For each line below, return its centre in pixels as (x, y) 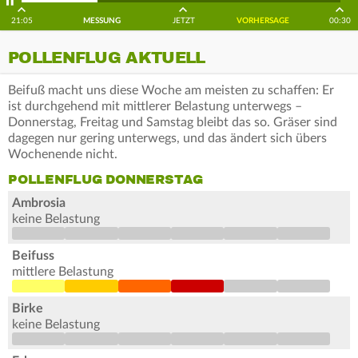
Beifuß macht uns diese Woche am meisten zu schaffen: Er (171, 91)
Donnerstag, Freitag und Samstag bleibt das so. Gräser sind (173, 123)
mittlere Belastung (63, 272)
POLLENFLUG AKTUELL (107, 58)
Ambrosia (39, 203)
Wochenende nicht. (63, 155)
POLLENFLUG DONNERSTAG (105, 180)
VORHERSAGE (263, 21)
